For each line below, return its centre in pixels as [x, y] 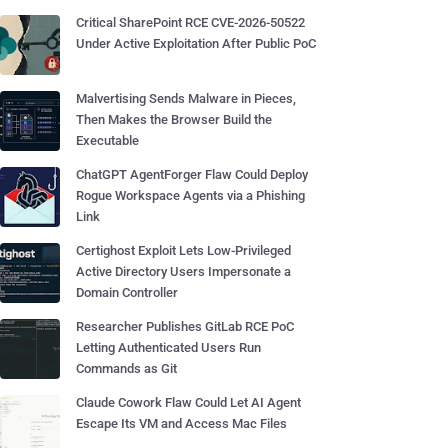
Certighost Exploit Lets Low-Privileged [183, 250]
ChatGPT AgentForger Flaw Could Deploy [192, 174]
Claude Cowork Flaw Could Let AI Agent [188, 402]
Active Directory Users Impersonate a [183, 271]
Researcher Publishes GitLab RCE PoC [185, 326]
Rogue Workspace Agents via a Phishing [190, 195]
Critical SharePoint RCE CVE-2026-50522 [190, 22]
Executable [107, 140]
